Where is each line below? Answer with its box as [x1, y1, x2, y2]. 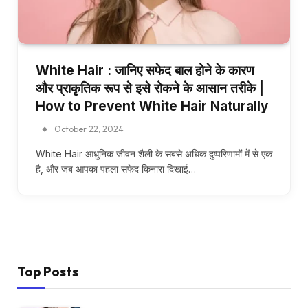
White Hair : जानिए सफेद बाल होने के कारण [36, 62, 254, 78]
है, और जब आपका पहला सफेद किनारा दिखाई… [36, 162, 196, 175]
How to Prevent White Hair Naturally [36, 98, 268, 114]
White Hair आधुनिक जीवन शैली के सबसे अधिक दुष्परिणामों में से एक [36, 147, 272, 159]
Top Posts [17, 263, 78, 280]
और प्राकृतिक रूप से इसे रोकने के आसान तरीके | [36, 80, 264, 96]
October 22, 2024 [54, 123, 124, 134]
